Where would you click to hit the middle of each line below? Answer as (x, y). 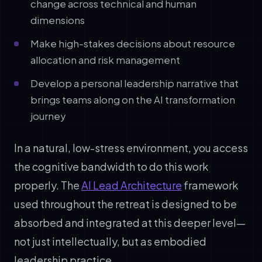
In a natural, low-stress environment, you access (131, 147)
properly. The (48, 185)
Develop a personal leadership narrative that (135, 83)
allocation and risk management (105, 60)
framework (210, 185)
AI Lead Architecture (132, 185)
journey (48, 116)
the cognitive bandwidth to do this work (111, 166)
